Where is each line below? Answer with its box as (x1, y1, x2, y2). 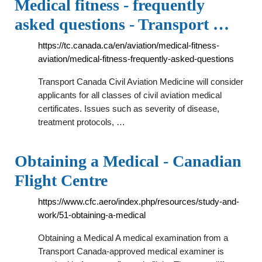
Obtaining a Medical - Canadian (15, 152, 242, 170)
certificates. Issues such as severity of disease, (38, 104, 219, 113)
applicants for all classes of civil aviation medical (38, 90, 222, 100)
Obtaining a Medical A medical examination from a (38, 233, 228, 243)
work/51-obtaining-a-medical (38, 210, 146, 220)
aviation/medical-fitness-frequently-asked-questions (38, 54, 234, 64)
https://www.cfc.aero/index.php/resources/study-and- (38, 196, 239, 206)
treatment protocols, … (38, 117, 125, 127)
